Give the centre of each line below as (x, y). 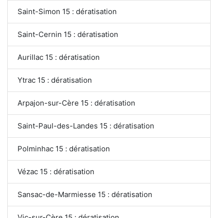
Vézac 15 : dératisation (56, 171)
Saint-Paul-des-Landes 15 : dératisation (86, 126)
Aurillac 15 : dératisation (59, 57)
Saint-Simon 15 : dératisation (67, 11)
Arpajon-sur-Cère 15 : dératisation (76, 103)
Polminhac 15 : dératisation (64, 148)
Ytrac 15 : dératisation (55, 80)
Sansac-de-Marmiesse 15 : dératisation (85, 194)
